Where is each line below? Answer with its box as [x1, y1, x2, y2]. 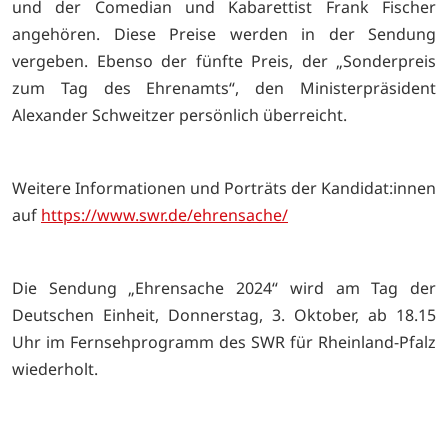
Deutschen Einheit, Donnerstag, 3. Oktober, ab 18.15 [12, 303, 436, 326]
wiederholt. [12, 357, 98, 380]
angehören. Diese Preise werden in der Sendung [12, 23, 436, 46]
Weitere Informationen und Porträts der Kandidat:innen [12, 177, 436, 200]
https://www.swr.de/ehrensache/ [41, 204, 288, 227]
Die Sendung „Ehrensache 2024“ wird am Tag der [12, 276, 436, 299]
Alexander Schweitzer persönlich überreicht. [12, 104, 351, 127]
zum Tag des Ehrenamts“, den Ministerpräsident [12, 77, 436, 100]
